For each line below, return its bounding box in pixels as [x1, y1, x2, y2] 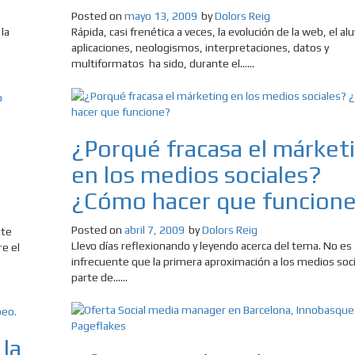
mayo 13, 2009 [124, 10, 197, 23]
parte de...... [71, 271, 128, 284]
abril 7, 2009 [124, 223, 185, 237]
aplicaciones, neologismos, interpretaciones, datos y [71, 41, 329, 55]
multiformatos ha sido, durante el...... [71, 57, 254, 71]
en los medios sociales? [71, 161, 322, 189]
